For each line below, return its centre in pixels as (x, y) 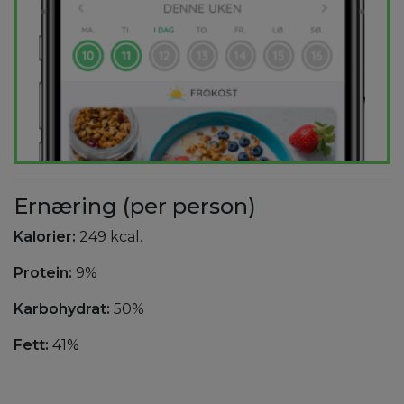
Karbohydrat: (62, 309)
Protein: (43, 273)
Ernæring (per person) (135, 207)
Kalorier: (45, 237)
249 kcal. (109, 237)
